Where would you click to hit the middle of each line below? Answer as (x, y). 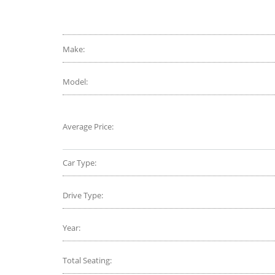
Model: (76, 82)
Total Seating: (88, 261)
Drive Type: (84, 196)
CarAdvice (83, 9)
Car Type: (80, 163)
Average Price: (89, 127)
